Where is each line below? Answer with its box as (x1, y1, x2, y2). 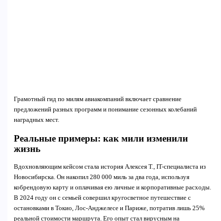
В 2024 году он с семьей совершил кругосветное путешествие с (13, 194, 191, 201)
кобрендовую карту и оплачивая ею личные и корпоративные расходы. (13, 184, 211, 191)
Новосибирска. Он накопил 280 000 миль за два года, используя (13, 173, 189, 181)
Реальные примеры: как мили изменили (13, 133, 188, 144)
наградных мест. (13, 116, 59, 124)
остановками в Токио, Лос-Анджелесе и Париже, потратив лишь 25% (13, 204, 205, 212)
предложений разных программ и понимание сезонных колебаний (13, 106, 197, 113)
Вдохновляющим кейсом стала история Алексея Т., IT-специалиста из (13, 163, 206, 170)
